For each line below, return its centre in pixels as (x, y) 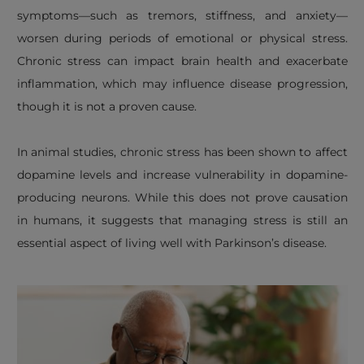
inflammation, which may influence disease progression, (182, 84)
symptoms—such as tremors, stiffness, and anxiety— (182, 15)
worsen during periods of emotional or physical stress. (182, 38)
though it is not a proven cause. (106, 106)
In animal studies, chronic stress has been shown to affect (182, 152)
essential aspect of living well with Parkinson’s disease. (171, 243)
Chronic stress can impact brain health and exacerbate (182, 61)
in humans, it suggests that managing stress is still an (182, 220)
